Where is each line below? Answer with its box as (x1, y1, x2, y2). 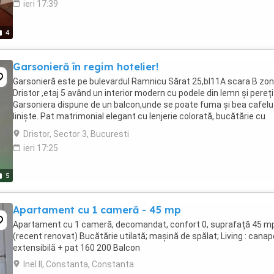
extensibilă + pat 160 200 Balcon (13, 243, 140, 253)
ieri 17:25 (23, 143, 58, 153)
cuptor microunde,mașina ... (13, 123, 122, 133)
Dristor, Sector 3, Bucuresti (23, 129, 129, 139)
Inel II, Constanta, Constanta (23, 259, 134, 269)
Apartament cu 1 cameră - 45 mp (13, 204, 181, 216)
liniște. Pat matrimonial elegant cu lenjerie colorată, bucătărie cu (13, 111, 265, 121)
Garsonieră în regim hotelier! (13, 61, 158, 73)
